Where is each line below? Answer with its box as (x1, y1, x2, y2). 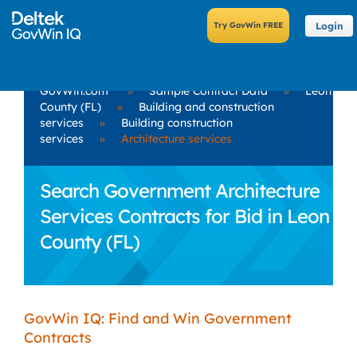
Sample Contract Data (149, 84, 268, 98)
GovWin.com (40, 84, 108, 98)
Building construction (121, 116, 233, 130)
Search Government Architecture (40, 178, 320, 202)
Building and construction (139, 100, 274, 114)
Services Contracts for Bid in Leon (40, 204, 329, 228)
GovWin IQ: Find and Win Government (24, 309, 292, 328)
